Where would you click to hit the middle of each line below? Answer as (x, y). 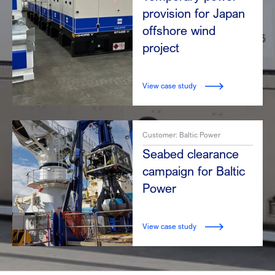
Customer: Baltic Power (181, 135)
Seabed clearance (190, 154)
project (161, 48)
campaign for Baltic (193, 171)
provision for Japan (193, 14)
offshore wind (179, 31)
